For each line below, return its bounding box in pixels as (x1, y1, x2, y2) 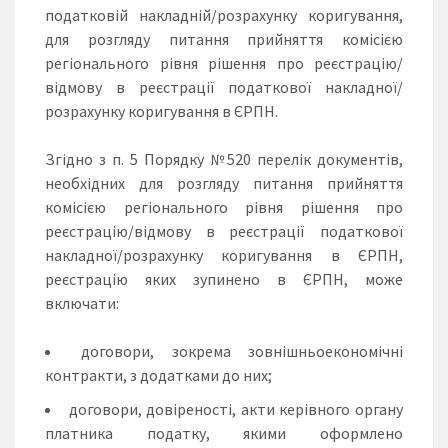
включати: (45, 293, 119, 314)
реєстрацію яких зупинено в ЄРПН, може (45, 269, 403, 290)
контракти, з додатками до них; (45, 365, 272, 386)
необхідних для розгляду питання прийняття (45, 173, 403, 194)
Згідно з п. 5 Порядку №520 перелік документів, (45, 149, 403, 170)
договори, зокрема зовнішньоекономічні (81, 341, 404, 362)
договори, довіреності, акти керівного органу (68, 399, 404, 420)
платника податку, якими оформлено (45, 423, 403, 444)
